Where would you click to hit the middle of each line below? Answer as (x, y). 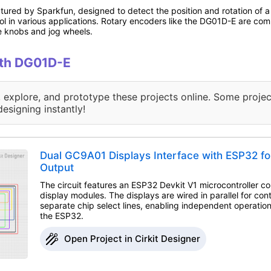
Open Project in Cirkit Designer (132, 239)
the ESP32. (61, 216)
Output (57, 168)
